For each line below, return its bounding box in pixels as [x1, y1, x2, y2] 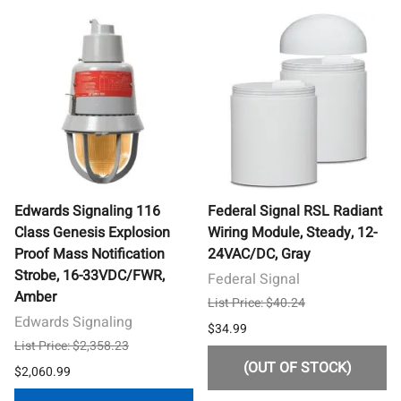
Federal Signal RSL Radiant [208, 200, 382, 222]
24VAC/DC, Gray [208, 243, 311, 265]
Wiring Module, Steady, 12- [208, 221, 377, 243]
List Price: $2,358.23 [14, 336, 129, 355]
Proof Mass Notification [14, 243, 165, 265]
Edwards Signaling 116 [14, 200, 160, 222]
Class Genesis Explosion [14, 221, 170, 243]
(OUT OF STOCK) [243, 356, 352, 379]
